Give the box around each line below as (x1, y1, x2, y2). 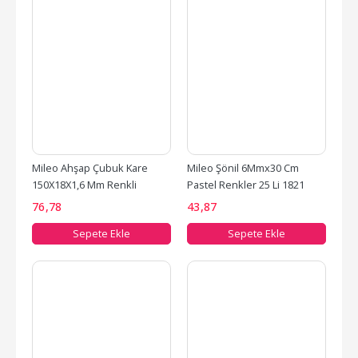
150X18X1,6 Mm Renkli (32, 177, 137, 192)
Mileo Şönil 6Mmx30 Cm (187, 160, 299, 175)
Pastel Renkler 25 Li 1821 (187, 177, 304, 192)
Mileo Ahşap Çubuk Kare (32, 160, 148, 175)
